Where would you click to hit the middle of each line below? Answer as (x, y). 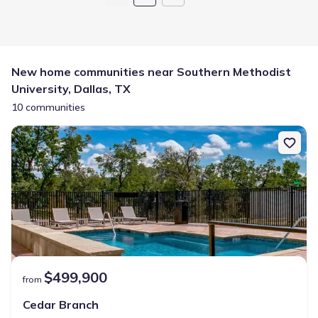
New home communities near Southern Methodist (151, 72)
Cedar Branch (61, 305)
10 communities (48, 107)
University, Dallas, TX (71, 89)
